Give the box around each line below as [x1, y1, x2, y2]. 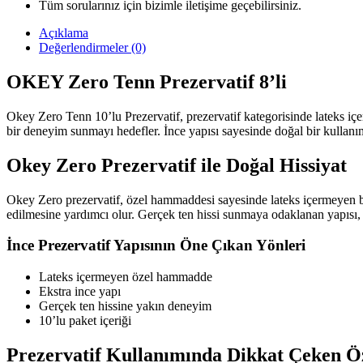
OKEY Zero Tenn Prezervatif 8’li [6, 70, 287, 92]
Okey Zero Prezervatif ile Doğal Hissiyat [6, 154, 347, 176]
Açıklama [39, 25, 88, 40]
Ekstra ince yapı [39, 284, 121, 298]
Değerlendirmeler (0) [39, 40, 146, 54]
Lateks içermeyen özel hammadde [39, 269, 212, 284]
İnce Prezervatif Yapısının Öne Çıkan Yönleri [6, 237, 305, 254]
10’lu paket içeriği [39, 313, 131, 327]
